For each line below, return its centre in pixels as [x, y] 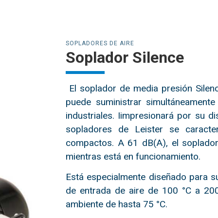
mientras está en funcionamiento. [133, 156]
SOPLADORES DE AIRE [100, 43]
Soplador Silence [125, 57]
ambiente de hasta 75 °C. [117, 204]
